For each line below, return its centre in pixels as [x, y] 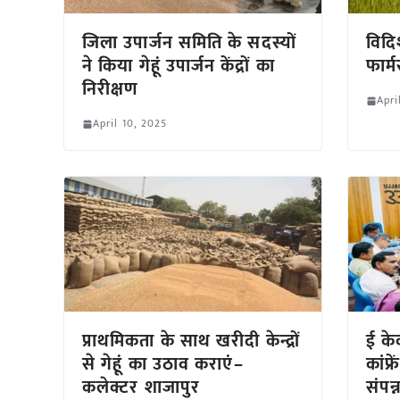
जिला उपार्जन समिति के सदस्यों [189, 43]
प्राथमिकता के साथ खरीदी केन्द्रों [191, 342]
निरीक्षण [111, 90]
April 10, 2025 [130, 124]
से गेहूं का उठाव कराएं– [163, 365]
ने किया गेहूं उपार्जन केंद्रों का [179, 67]
